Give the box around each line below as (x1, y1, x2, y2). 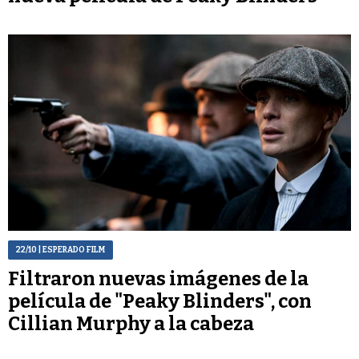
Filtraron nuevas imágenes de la (8, 267, 309, 290)
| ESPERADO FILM (37, 244, 105, 255)
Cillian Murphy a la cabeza (8, 312, 254, 335)
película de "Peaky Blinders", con (8, 289, 312, 313)
